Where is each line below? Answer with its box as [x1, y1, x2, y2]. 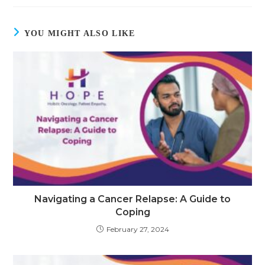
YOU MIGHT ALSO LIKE [24, 28, 135, 38]
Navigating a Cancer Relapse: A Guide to [34, 193, 231, 205]
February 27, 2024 [106, 225, 169, 234]
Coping [115, 206, 150, 218]
